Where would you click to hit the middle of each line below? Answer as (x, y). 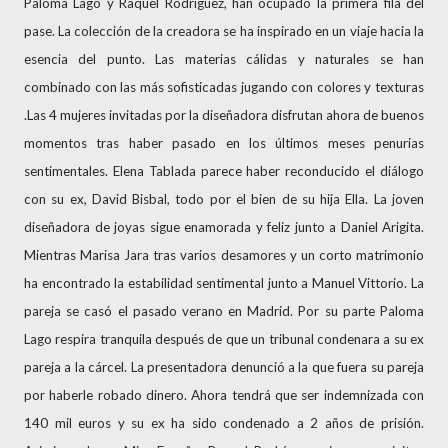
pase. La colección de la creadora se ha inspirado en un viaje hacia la (224, 31)
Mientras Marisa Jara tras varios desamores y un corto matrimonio (224, 255)
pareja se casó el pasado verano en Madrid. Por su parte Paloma (224, 311)
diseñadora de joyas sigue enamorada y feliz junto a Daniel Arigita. (224, 227)
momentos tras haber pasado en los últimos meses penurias (224, 143)
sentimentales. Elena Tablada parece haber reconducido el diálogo (224, 171)
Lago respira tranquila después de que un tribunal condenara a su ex (224, 339)
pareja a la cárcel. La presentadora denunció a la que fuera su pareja (224, 367)
